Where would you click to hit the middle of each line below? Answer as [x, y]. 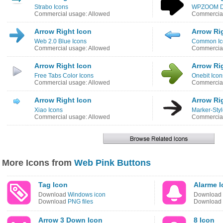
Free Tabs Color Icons [64, 76]
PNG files [80, 202]
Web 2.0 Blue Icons [60, 41]
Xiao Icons [49, 110]
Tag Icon [53, 185]
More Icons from [38, 163]
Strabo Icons [51, 7]
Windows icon [87, 195]
